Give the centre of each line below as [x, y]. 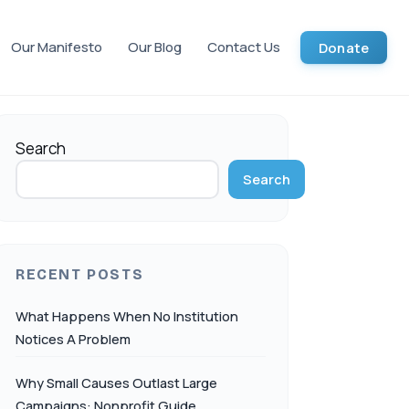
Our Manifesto [57, 47]
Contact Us [244, 47]
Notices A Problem [73, 339]
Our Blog [155, 47]
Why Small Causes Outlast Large [116, 383]
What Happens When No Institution [127, 316]
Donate [344, 47]
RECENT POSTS [80, 275]
